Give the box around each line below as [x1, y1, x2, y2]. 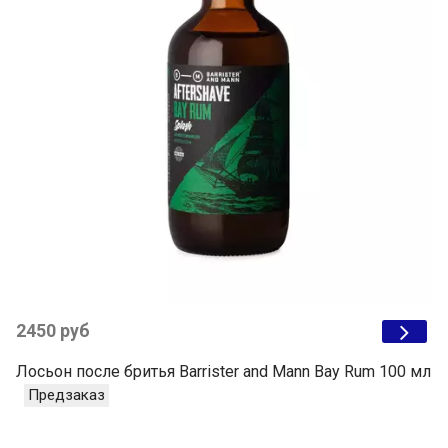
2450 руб [16, 321, 90, 342]
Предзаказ [28, 386, 105, 405]
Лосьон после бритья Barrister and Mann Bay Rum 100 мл [16, 362, 431, 382]
